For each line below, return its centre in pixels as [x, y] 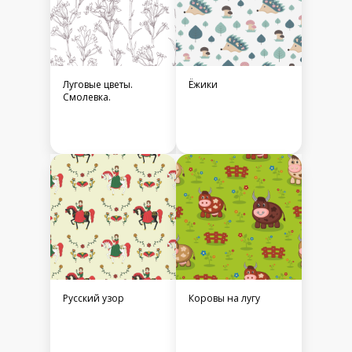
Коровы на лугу [224, 299]
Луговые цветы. [98, 85]
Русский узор [93, 299]
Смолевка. [87, 97]
